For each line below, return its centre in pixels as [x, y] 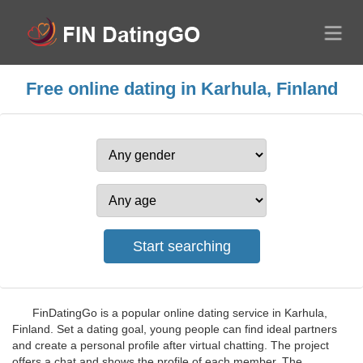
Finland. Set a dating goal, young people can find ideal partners [175, 329]
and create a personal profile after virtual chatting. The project [171, 345]
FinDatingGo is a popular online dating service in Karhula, [180, 313]
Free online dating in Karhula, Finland [181, 89]
